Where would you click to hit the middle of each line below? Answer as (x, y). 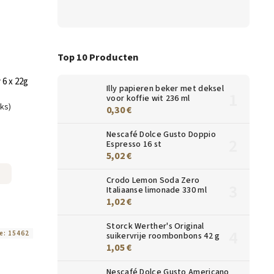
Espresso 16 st (134, 144)
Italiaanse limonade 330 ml (157, 190)
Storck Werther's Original (155, 226)
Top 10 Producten (98, 57)
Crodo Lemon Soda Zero (153, 180)
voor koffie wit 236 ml (148, 98)
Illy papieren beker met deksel (165, 88)
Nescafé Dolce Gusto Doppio (161, 134)
